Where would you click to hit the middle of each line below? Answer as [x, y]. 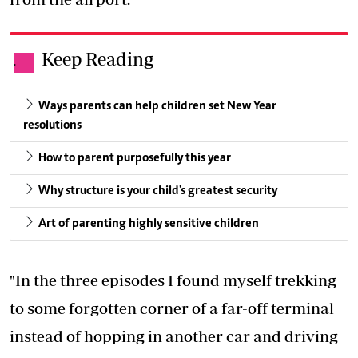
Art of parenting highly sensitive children [149, 224]
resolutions [52, 126]
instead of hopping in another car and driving [174, 336]
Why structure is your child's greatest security [158, 191]
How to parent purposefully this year [135, 159]
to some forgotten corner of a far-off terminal [172, 308]
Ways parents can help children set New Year [157, 107]
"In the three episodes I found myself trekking [173, 280]
